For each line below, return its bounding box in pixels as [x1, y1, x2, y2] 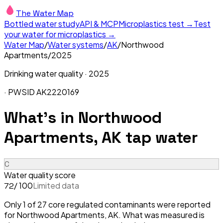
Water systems [48, 39, 104, 50]
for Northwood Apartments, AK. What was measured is [4, 209, 205, 220]
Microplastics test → [118, 18, 194, 29]
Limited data [33, 180, 79, 191]
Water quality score [4, 169, 76, 180]
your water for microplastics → [4, 29, 115, 39]
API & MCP [80, 18, 118, 29]
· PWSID [4, 87, 36, 97]
